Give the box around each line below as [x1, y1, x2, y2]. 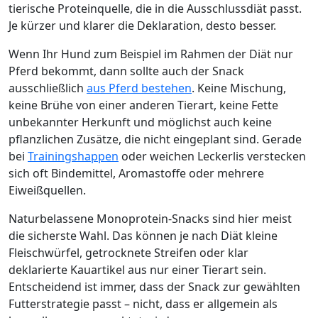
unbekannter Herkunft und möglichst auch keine [9, 114, 272, 130]
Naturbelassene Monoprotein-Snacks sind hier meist [9, 211, 292, 226]
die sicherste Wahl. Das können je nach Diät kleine [9, 228, 278, 243]
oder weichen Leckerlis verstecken [119, 148, 306, 164]
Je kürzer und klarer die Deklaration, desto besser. [9, 18, 276, 33]
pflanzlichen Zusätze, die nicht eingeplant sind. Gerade [9, 131, 302, 147]
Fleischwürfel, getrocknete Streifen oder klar [9, 245, 248, 261]
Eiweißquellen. [9, 182, 86, 198]
